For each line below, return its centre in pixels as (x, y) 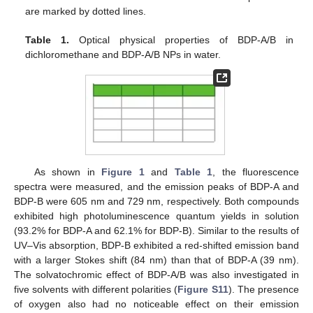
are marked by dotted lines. (86, 12)
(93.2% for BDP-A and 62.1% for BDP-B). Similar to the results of (156, 231)
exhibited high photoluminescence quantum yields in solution (156, 216)
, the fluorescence (256, 172)
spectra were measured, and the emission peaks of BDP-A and (156, 187)
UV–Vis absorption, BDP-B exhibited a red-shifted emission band (156, 246)
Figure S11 (203, 290)
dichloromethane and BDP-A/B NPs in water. (123, 55)
